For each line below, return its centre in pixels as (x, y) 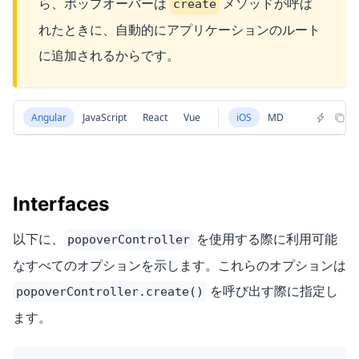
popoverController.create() (110, 292)
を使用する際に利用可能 (265, 239)
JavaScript (105, 118)
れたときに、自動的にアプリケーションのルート (179, 30)
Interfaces (61, 204)
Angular (49, 118)
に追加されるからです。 (109, 56)
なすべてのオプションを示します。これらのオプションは (179, 266)
